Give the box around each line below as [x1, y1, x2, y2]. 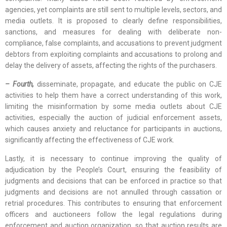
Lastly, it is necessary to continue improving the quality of [5, 155, 222, 163]
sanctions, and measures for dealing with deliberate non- [5, 28, 222, 36]
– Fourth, [5, 80, 37, 89]
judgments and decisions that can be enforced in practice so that [5, 177, 222, 185]
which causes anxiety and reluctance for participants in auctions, [5, 125, 222, 133]
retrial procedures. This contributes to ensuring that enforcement [5, 199, 222, 208]
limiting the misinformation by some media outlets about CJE [5, 102, 222, 111]
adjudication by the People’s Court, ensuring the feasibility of [5, 166, 222, 174]
